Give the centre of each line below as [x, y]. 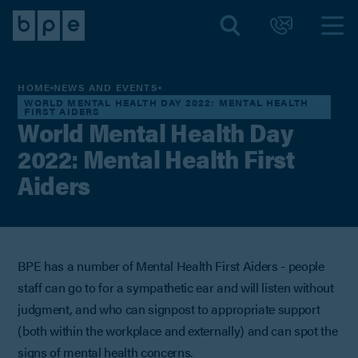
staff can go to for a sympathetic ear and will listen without [176, 287]
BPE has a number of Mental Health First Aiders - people [171, 265]
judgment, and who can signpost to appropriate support [169, 308]
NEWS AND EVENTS [106, 88]
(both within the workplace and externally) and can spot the [178, 330]
